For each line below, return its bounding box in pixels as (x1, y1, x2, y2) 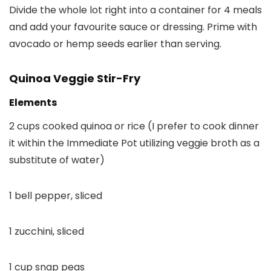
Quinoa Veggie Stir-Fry (9, 71, 140, 87)
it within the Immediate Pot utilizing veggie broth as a (9, 136, 260, 151)
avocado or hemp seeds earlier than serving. (9, 37, 221, 51)
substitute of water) (9, 153, 105, 168)
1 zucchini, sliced (9, 224, 84, 239)
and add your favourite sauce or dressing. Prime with (9, 20, 257, 34)
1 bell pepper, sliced (9, 189, 102, 203)
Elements (9, 96, 57, 110)
